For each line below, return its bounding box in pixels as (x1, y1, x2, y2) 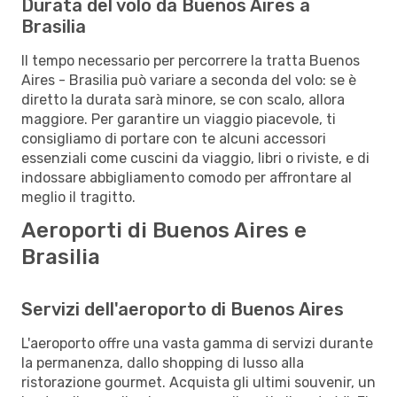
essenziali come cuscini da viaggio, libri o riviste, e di (21, 149, 370, 167)
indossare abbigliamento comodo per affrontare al (21, 168, 352, 186)
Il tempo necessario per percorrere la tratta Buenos (21, 51, 360, 69)
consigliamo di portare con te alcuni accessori (21, 129, 326, 147)
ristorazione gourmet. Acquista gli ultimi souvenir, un (21, 373, 376, 391)
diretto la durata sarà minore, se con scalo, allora (21, 90, 345, 108)
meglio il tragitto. (21, 188, 136, 206)
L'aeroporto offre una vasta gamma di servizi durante (21, 334, 373, 352)
